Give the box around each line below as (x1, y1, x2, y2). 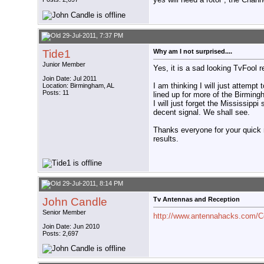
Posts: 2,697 (42, 230, 78, 237)
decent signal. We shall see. (153, 107, 250, 117)
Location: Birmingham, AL (42, 82, 114, 90)
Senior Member (42, 209, 86, 216)
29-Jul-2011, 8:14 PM (61, 180, 123, 187)
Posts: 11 (42, 89, 69, 97)
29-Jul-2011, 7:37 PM (61, 32, 123, 39)
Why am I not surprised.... (153, 48, 232, 55)
